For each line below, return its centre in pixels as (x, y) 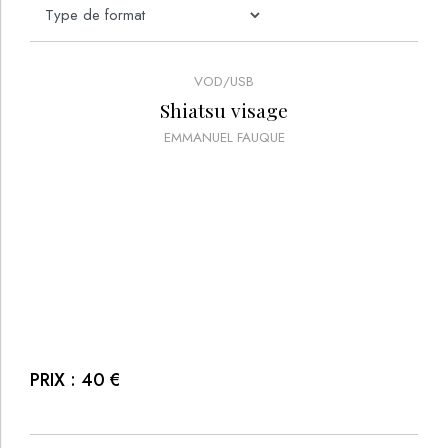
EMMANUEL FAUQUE (224, 137)
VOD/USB (224, 81)
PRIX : (53, 380)
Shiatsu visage (224, 110)
